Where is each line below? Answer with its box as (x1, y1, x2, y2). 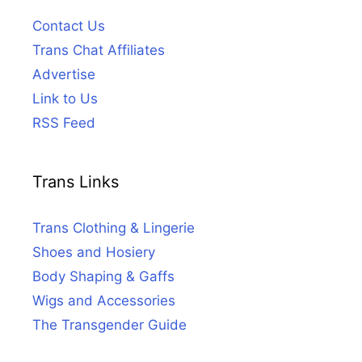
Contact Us (32, 17, 105, 34)
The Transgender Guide (32, 316, 187, 333)
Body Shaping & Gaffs (32, 267, 175, 284)
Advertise (32, 65, 95, 82)
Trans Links (32, 171, 119, 192)
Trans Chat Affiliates (32, 41, 165, 58)
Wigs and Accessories (32, 292, 175, 309)
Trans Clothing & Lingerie (32, 219, 195, 236)
